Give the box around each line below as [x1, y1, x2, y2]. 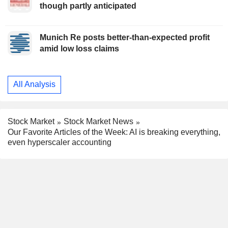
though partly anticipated [40, 1, 136, 10]
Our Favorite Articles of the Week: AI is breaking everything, [8, 127, 220, 136]
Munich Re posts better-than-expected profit [40, 33, 210, 42]
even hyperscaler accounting [8, 137, 111, 147]
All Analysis [13, 80, 55, 89]
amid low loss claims [40, 44, 119, 53]
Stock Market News [64, 117, 133, 126]
